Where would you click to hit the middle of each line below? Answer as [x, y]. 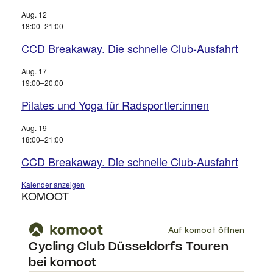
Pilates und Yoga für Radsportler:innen [115, 105]
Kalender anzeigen [53, 184]
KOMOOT [45, 195]
